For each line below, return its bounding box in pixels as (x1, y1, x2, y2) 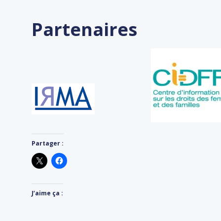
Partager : (32, 139, 64, 148)
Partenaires (32, 17, 137, 42)
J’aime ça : (32, 189, 63, 198)
